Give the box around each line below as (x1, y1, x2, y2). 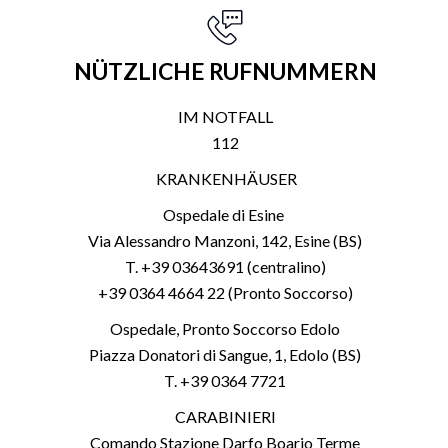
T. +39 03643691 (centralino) (124, 257, 326, 277)
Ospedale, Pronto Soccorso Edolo (110, 319, 340, 339)
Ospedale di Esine (163, 205, 287, 225)
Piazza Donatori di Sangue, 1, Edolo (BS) (89, 345, 361, 365)
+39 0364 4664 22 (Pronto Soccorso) (97, 283, 353, 303)
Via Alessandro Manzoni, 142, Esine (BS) (88, 231, 362, 251)
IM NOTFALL (177, 107, 273, 127)
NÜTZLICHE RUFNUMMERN (73, 57, 377, 86)
